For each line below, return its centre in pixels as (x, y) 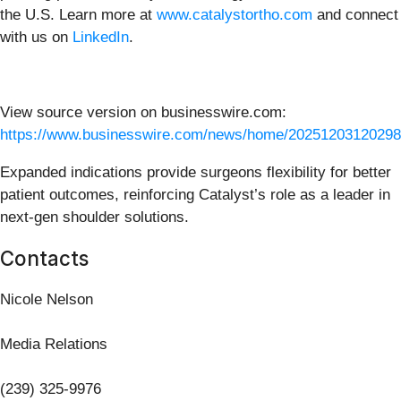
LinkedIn (101, 37)
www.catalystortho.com (235, 14)
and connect (355, 14)
